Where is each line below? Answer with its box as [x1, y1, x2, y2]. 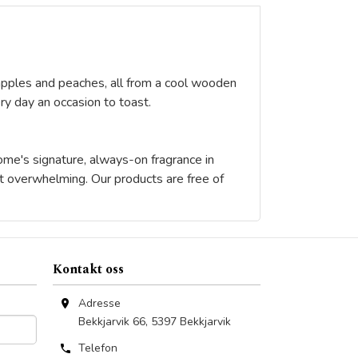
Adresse [78, 296, 121, 311]
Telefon [78, 340, 117, 356]
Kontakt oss [53, 260, 124, 279]
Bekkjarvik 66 [78, 313, 145, 329]
